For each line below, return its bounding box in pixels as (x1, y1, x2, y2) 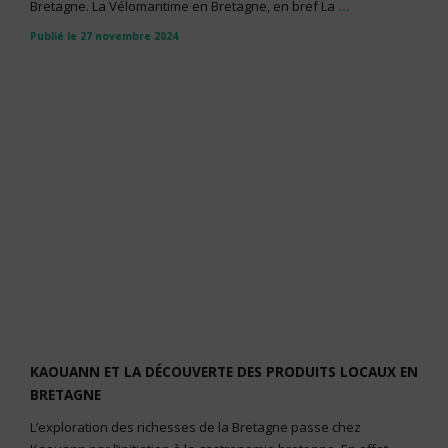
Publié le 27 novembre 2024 (30, 29, 178, 43)
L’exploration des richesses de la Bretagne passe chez (30, 418, 361, 436)
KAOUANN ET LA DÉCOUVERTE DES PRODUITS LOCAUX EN (30, 362, 418, 381)
